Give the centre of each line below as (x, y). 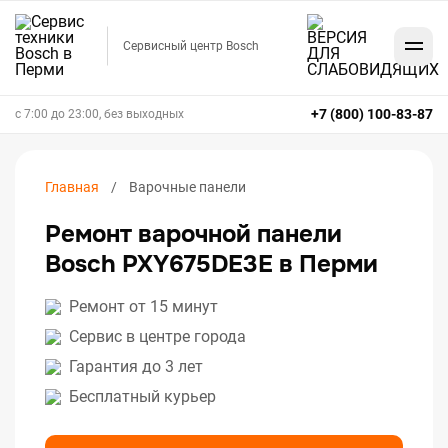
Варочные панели (187, 187)
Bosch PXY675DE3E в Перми (211, 264)
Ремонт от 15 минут (143, 306)
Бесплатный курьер (142, 396)
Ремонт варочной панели (193, 234)
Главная (72, 187)
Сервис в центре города (157, 336)
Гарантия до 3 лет (136, 366)
